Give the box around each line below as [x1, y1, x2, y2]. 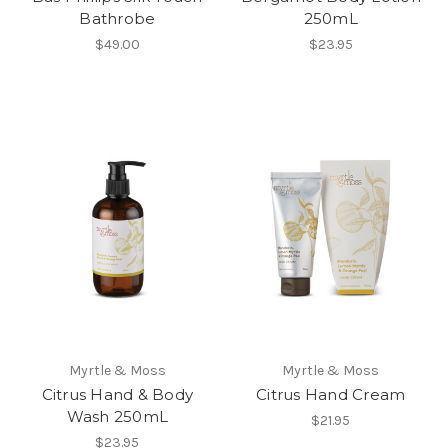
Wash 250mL [66, 406, 168, 426]
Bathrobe [79, 8, 156, 28]
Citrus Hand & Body [41, 384, 193, 404]
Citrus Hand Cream [256, 384, 406, 404]
